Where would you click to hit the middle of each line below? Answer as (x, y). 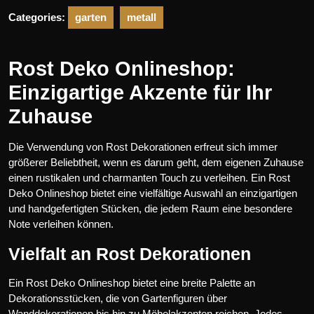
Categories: (37, 17)
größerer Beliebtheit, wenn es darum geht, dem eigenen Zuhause (156, 162)
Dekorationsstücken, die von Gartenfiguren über (118, 298)
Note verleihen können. (61, 224)
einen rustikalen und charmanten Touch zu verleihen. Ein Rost (149, 177)
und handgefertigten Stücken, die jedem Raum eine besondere (150, 208)
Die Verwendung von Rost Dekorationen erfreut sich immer (143, 146)
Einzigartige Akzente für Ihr (140, 92)
